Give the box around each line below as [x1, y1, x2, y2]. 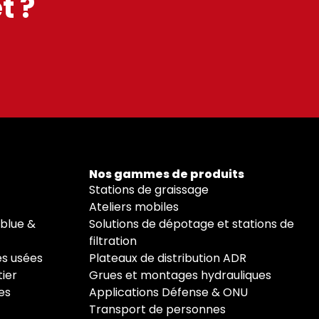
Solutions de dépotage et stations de [89, 216, 295, 232]
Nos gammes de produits [89, 166, 245, 182]
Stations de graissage [89, 182, 209, 198]
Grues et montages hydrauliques [89, 267, 272, 283]
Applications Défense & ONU [89, 284, 249, 300]
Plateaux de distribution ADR [89, 250, 247, 266]
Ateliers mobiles [89, 199, 179, 215]
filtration [89, 233, 137, 249]
